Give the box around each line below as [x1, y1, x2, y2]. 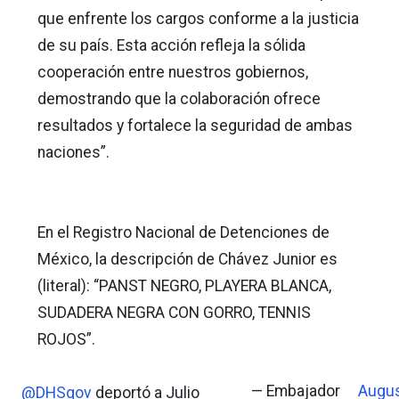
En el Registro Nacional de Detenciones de [37, 223, 330, 241]
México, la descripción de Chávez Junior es [37, 249, 338, 268]
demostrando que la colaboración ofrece [37, 89, 321, 108]
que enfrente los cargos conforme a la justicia [37, 9, 359, 28]
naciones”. [37, 142, 110, 161]
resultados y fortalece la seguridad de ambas [37, 116, 353, 134]
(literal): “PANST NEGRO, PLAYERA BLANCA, [37, 276, 331, 295]
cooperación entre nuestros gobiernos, [37, 62, 308, 81]
